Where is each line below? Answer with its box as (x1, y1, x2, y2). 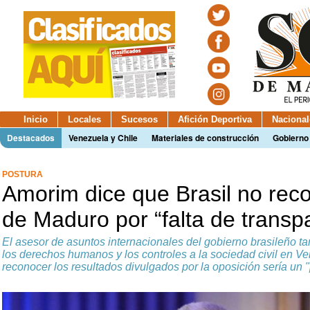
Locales (68, 114, 101, 125)
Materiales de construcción (152, 131, 259, 144)
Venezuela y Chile (69, 131, 138, 144)
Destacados (7, 131, 55, 144)
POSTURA (2, 170, 43, 179)
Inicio (24, 114, 48, 125)
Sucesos (121, 114, 158, 125)
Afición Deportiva (178, 114, 252, 125)
